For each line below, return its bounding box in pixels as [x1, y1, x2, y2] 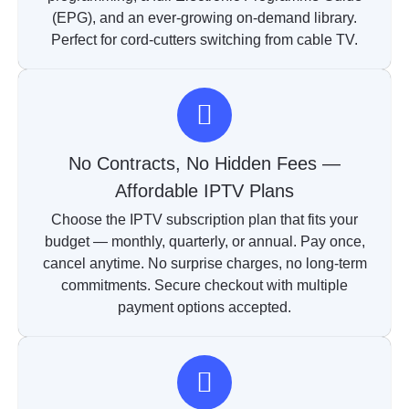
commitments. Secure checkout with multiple [61, 278, 348, 294]
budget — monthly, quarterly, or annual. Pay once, [44, 234, 365, 250]
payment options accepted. [118, 299, 291, 316]
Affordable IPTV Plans [115, 181, 294, 202]
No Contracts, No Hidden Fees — [68, 153, 341, 174]
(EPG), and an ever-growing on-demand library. [52, 10, 357, 26]
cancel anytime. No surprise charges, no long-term [42, 256, 367, 272]
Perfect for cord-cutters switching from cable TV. [51, 32, 358, 48]
